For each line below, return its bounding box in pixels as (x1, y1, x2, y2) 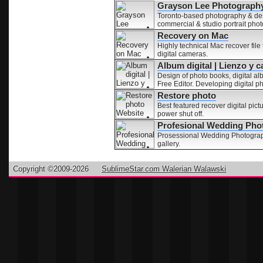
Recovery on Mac (157, 31, 228, 41)
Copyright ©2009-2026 (13, 164, 91, 173)
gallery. (157, 140, 180, 148)
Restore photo (157, 90, 216, 100)
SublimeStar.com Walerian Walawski (102, 164, 226, 173)
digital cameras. (157, 50, 208, 58)
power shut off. (157, 110, 204, 118)
